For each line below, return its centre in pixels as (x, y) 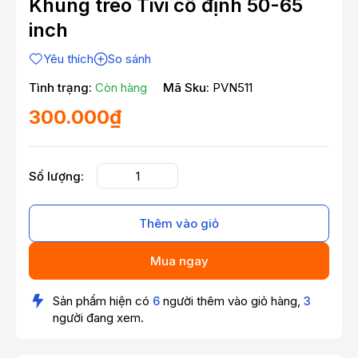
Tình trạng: (60, 88)
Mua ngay (179, 261)
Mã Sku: (186, 88)
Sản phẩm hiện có (103, 301)
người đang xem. (98, 318)
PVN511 (233, 88)
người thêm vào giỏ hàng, (232, 301)
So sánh (129, 59)
